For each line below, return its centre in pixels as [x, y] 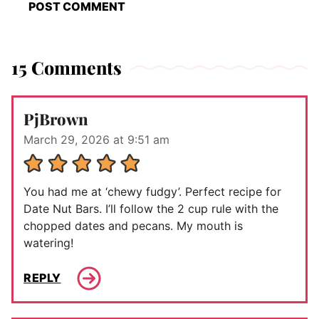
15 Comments [67, 67]
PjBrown [56, 119]
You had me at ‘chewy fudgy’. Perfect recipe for [152, 191]
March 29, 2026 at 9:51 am [96, 139]
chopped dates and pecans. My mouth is [133, 225]
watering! [48, 242]
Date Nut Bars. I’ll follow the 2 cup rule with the [151, 208]
